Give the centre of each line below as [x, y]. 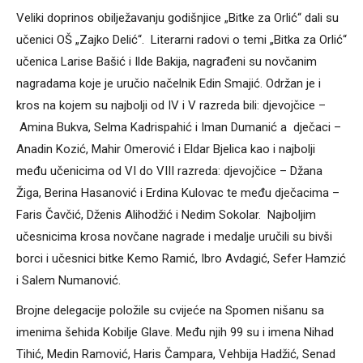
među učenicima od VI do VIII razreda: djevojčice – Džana [169, 171]
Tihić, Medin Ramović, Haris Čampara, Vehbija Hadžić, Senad [176, 354]
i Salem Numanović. [68, 280]
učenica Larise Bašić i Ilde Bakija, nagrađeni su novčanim [167, 61]
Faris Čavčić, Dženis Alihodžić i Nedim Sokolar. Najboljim [166, 214]
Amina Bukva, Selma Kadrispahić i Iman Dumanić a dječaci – [179, 127]
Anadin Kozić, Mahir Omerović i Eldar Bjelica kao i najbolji [166, 149]
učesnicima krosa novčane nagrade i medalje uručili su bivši [174, 236]
